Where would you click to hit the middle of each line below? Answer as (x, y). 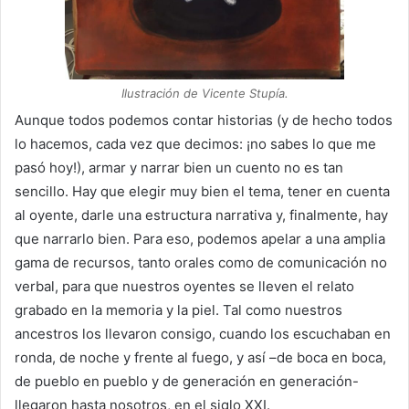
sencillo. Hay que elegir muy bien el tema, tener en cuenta (202, 191)
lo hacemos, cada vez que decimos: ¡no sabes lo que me (195, 143)
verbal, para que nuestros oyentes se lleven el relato (184, 286)
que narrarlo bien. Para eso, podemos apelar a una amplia (200, 238)
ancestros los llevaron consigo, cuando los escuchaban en (203, 333)
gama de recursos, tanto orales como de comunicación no (201, 262)
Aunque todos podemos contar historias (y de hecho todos (204, 120)
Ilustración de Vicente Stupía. (204, 93)
